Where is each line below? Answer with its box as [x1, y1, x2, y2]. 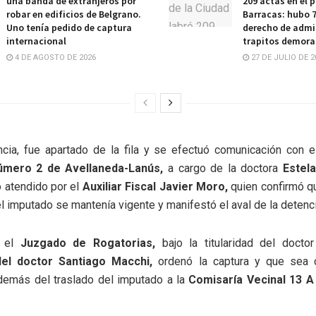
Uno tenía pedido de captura [6, 21, 132, 35]
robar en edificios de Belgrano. [6, 8, 141, 21]
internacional [6, 35, 66, 48]
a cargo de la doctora [163, 162, 279, 176]
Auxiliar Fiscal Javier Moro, [82, 180, 228, 194]
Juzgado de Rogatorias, [20, 236, 155, 250]
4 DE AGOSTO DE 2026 [13, 53, 96, 63]
